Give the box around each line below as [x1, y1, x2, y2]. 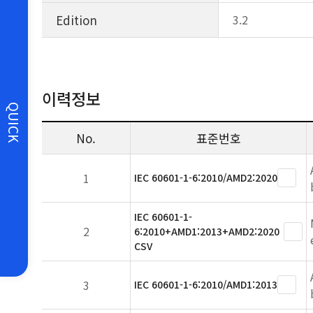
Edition [56, 11, 97, 29]
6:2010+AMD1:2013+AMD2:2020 [134, 224, 279, 238]
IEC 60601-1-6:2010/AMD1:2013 [134, 277, 277, 291]
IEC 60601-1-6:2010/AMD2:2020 [134, 170, 277, 184]
